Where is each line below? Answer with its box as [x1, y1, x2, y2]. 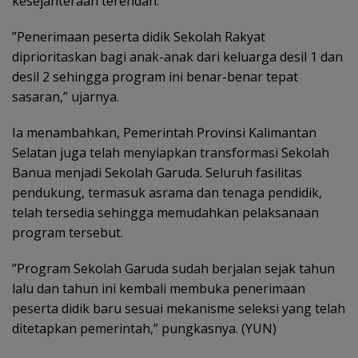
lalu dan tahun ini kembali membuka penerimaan [12, 280, 305, 298]
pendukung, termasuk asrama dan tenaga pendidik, [12, 184, 322, 202]
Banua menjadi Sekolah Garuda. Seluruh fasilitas [12, 164, 302, 182]
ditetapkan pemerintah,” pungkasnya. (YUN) [12, 320, 276, 338]
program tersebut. [12, 224, 123, 242]
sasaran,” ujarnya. [12, 88, 119, 106]
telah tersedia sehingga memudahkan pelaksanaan [12, 204, 319, 222]
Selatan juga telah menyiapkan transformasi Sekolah [12, 144, 329, 162]
